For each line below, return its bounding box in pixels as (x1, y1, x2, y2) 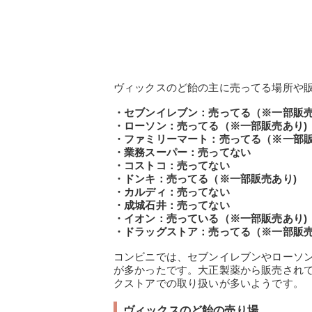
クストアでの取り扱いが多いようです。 (114, 277, 304, 290)
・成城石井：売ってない (114, 199, 230, 212)
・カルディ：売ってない (114, 186, 230, 198)
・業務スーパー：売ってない (114, 146, 251, 159)
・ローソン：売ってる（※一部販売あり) (114, 120, 308, 132)
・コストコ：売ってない (114, 159, 230, 172)
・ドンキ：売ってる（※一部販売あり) (114, 173, 297, 185)
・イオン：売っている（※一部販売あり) (114, 212, 308, 225)
